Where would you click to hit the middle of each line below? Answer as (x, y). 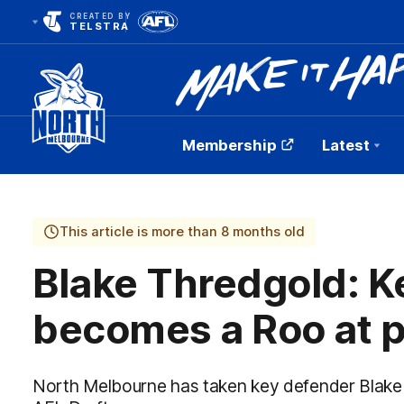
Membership (230, 145)
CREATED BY (100, 16)
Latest (346, 145)
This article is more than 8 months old (182, 232)
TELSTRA (100, 26)
